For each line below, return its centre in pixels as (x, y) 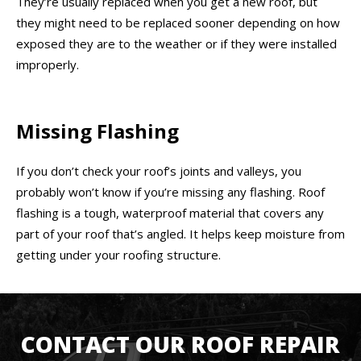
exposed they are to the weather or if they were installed (176, 43)
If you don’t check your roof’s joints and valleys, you (159, 170)
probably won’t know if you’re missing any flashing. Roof (170, 191)
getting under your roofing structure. (118, 254)
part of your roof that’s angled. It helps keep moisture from (180, 233)
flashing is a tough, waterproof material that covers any (170, 212)
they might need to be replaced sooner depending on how (178, 22)
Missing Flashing (98, 131)
